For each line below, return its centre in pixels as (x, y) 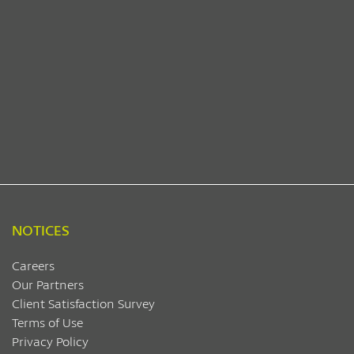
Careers (33, 265)
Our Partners (48, 284)
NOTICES (41, 230)
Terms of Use (47, 322)
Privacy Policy (50, 341)
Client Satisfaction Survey (83, 303)
